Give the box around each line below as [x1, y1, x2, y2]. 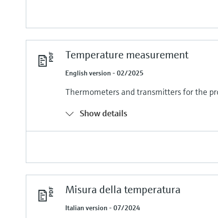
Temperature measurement [65, 48, 189, 61]
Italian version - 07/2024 [65, 203, 141, 212]
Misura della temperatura [65, 182, 181, 196]
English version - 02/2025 [65, 68, 144, 77]
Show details [80, 107, 128, 119]
